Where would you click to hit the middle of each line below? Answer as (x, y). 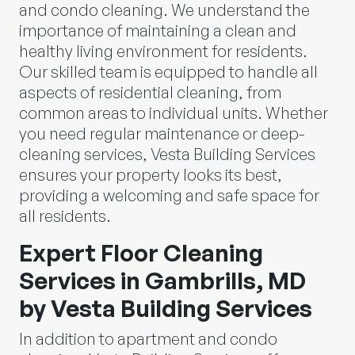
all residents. (65, 216)
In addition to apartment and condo (148, 338)
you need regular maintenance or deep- (162, 133)
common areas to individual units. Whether (174, 113)
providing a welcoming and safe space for (169, 195)
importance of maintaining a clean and (158, 30)
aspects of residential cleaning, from (150, 92)
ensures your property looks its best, (151, 174)
